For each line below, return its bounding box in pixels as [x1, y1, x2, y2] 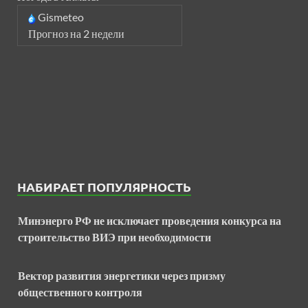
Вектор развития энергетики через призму [18, 269, 225, 283]
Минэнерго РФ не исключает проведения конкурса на [18, 214, 281, 228]
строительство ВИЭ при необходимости [18, 230, 211, 244]
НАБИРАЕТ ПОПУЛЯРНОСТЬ [17, 179, 191, 195]
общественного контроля [18, 285, 142, 299]
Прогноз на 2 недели [28, 27, 124, 41]
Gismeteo [38, 10, 84, 24]
